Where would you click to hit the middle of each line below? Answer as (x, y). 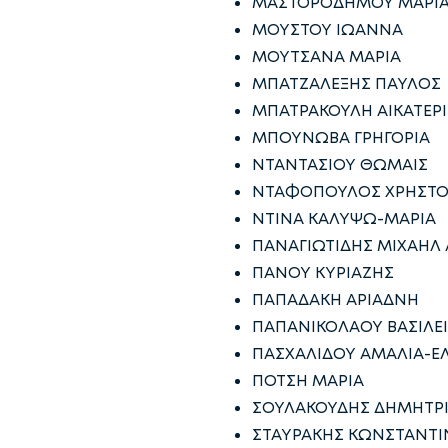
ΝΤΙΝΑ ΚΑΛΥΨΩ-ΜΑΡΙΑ (344, 218)
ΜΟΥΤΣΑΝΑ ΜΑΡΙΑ (326, 56)
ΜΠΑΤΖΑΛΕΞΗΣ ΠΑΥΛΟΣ (346, 83)
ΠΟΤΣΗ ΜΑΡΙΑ (308, 380)
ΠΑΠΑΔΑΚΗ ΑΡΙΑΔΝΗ (335, 299)
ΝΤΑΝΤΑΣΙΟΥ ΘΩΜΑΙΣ (340, 164)
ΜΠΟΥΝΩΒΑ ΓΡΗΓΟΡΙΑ (341, 137)
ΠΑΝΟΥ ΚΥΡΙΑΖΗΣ (323, 272)
